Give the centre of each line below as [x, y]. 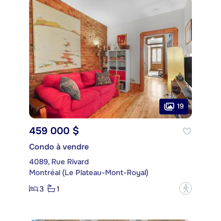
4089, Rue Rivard [59, 162]
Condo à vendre [59, 147]
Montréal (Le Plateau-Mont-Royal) [89, 173]
